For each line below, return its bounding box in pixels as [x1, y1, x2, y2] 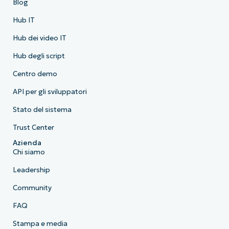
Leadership [12, 166, 50, 175]
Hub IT [12, 16, 35, 25]
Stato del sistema [12, 105, 72, 114]
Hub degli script [12, 52, 65, 61]
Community [12, 184, 52, 193]
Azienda [12, 139, 41, 148]
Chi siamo [12, 148, 45, 157]
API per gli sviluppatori [12, 87, 87, 97]
